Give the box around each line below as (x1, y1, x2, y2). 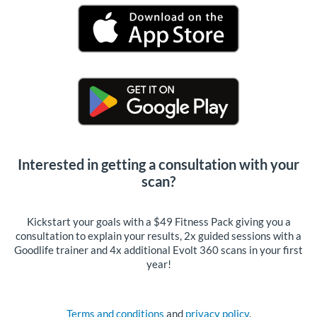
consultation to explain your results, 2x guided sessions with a (16, 229, 301, 242)
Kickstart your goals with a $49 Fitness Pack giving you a (26, 214, 291, 228)
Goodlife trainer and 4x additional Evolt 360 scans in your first (14, 243, 303, 256)
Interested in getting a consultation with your (18, 155, 299, 173)
